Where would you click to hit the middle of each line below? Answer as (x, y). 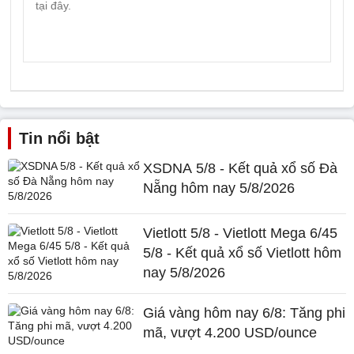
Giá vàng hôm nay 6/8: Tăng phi (245, 313)
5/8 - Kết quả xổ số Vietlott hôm (243, 253)
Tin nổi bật (59, 138)
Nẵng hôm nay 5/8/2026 (219, 188)
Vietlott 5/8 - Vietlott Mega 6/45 (241, 233)
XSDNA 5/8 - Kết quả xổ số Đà (241, 168)
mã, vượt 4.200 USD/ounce (230, 333)
